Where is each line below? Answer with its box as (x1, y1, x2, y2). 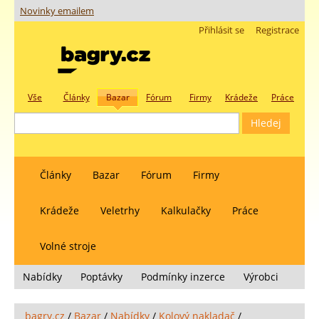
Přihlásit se (199, 24, 244, 36)
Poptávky (80, 270, 122, 283)
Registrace (256, 24, 299, 36)
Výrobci (244, 270, 278, 283)
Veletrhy (100, 204, 140, 217)
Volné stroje (40, 239, 96, 253)
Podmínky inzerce (141, 270, 225, 283)
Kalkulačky (161, 204, 211, 217)
